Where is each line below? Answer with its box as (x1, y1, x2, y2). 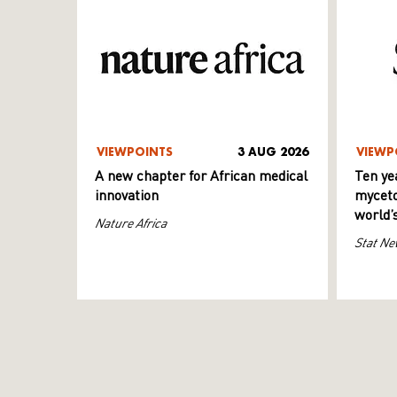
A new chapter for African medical (95, 170, 307, 185)
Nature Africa (95, 214, 167, 231)
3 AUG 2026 (237, 145, 308, 160)
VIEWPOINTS (97, 145, 173, 160)
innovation (95, 190, 159, 205)
